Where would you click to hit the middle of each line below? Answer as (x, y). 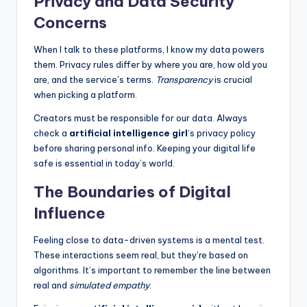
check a (51, 133)
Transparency (184, 79)
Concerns (70, 22)
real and (51, 285)
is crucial (232, 79)
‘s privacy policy (222, 133)
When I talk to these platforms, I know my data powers (149, 49)
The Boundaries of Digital (132, 192)
